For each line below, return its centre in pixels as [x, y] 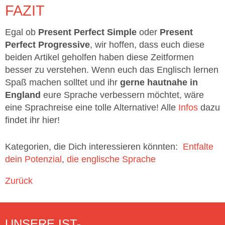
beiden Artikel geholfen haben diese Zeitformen [99, 58]
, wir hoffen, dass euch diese [147, 45]
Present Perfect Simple [87, 32]
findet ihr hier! [32, 120]
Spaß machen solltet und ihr [63, 83]
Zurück [19, 181]
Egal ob [22, 32]
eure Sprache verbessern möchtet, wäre [124, 95]
